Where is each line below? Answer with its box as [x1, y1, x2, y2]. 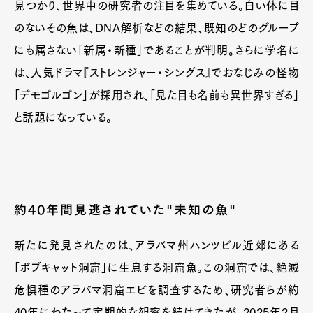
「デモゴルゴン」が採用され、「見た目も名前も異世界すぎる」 [14, 89, 299, 101]
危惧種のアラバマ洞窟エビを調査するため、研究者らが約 [14, 284, 299, 296]
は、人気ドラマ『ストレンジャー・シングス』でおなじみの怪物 [14, 66, 299, 78]
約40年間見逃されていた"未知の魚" [14, 203, 238, 216]
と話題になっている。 [14, 111, 112, 123]
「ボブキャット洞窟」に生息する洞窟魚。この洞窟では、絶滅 [14, 261, 299, 273]
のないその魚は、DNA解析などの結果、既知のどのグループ [14, 22, 299, 34]
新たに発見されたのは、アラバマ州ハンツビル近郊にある [14, 239, 299, 251]
